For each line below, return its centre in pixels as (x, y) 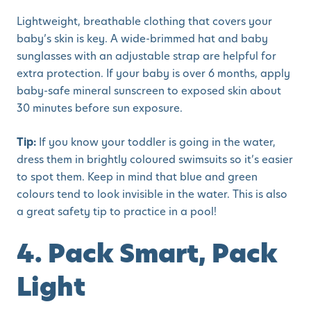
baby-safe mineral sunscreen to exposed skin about (149, 91)
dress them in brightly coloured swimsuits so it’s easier (155, 160)
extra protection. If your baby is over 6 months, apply (153, 74)
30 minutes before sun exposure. (101, 108)
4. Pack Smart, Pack (147, 254)
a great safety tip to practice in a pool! (117, 212)
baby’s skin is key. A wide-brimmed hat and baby (142, 39)
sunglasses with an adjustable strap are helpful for (146, 56)
